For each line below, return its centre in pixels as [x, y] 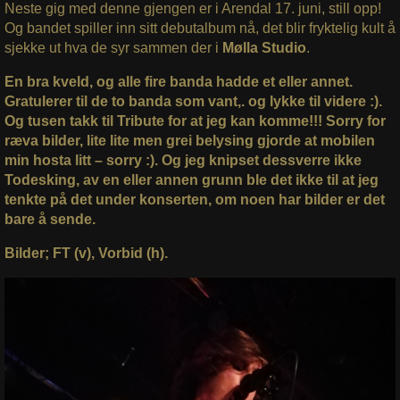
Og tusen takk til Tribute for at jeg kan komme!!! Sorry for [195, 121]
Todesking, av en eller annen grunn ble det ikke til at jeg [191, 180]
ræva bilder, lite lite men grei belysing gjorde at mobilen [189, 141]
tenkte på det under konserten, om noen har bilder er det [194, 200]
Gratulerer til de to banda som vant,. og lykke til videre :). [193, 102]
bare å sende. [50, 220]
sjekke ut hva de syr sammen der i [113, 48]
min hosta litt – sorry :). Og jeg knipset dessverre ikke [183, 161]
